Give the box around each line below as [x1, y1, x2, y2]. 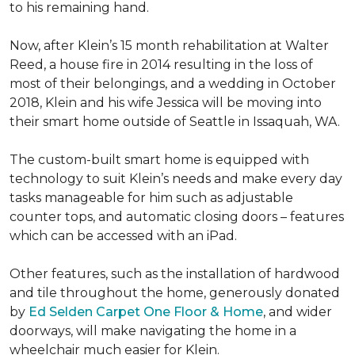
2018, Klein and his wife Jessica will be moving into [10, 95, 322, 110]
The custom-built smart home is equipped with [10, 152, 309, 167]
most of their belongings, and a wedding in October [10, 76, 336, 91]
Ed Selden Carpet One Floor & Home [29, 304, 263, 319]
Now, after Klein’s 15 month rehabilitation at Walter [10, 38, 329, 53]
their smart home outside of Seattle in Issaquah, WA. [10, 114, 340, 129]
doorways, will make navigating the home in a [10, 323, 296, 338]
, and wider [263, 304, 332, 319]
